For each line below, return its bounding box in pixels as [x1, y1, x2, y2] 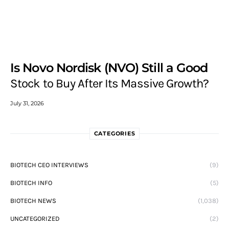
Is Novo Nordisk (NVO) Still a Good [10, 60, 208, 76]
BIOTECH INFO [10, 179, 52, 187]
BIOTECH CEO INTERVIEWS [10, 161, 88, 169]
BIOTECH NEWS [10, 197, 56, 205]
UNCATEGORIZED [10, 215, 60, 223]
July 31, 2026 [10, 100, 44, 107]
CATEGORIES [94, 130, 135, 138]
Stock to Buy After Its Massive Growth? [10, 76, 209, 91]
